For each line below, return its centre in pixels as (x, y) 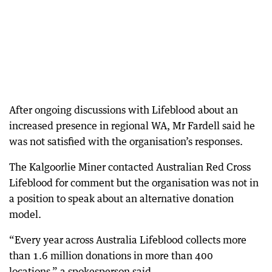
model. (25, 214)
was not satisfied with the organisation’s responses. (126, 141)
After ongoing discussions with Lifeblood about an (124, 110)
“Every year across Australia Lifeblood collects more (128, 240)
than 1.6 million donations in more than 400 (111, 255)
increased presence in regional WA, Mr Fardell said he (132, 125)
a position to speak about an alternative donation (121, 198)
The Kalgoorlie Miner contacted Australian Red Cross (130, 167)
